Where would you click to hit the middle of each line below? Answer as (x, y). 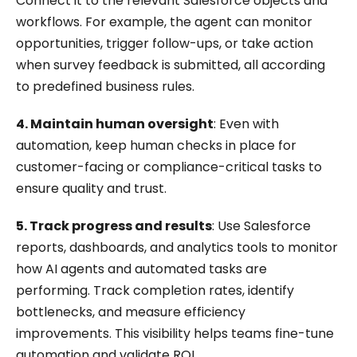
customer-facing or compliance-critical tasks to (169, 167)
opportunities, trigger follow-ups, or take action (165, 44)
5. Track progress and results (114, 226)
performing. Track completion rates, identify (155, 291)
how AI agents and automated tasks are (141, 269)
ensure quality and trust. (91, 189)
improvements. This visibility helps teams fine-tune (175, 334)
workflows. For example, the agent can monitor (164, 22)
